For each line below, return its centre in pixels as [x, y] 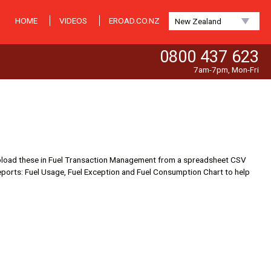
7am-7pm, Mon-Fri [226, 70]
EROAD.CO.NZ [134, 21]
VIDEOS [73, 21]
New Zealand [198, 21]
